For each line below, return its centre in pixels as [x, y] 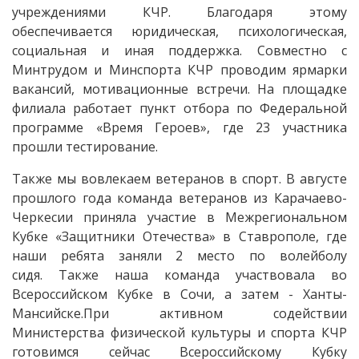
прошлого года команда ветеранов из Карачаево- [179, 198]
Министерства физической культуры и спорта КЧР [179, 332]
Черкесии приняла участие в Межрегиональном [179, 217]
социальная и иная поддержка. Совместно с [179, 50]
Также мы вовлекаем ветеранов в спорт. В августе [179, 178]
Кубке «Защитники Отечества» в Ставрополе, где [179, 236]
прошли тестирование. [85, 146]
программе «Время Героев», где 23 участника [179, 127]
